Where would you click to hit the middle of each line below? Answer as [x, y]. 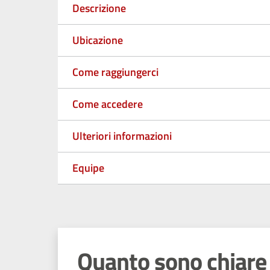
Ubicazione [98, 40]
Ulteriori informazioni [122, 136]
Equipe [88, 168]
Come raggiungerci [115, 72]
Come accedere [108, 104]
